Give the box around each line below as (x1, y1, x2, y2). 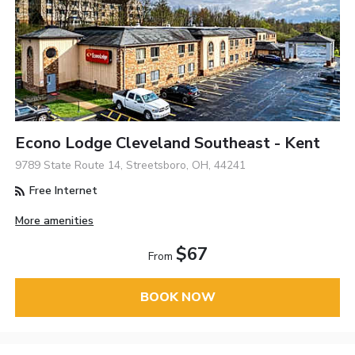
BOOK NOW (139, 288, 216, 307)
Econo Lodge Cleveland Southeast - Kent (15, 132, 321, 155)
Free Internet (26, 183, 98, 199)
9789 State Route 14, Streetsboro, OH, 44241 (15, 158, 246, 174)
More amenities (15, 213, 94, 229)
